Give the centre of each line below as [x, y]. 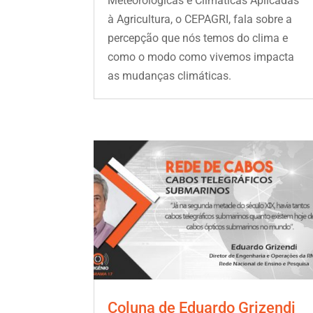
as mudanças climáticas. [170, 75]
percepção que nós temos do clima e [198, 38]
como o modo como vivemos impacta [201, 57]
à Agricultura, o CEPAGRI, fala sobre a [200, 19]
